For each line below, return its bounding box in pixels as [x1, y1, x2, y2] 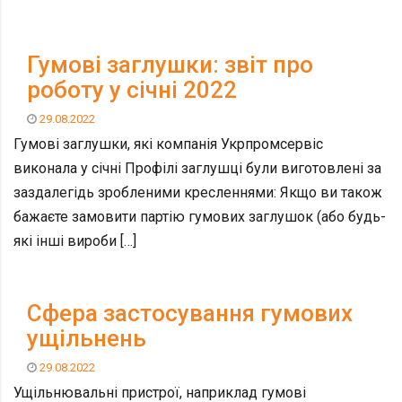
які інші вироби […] [13, 232, 136, 249]
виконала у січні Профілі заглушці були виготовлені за [13, 160, 381, 177]
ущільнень [27, 324, 146, 352]
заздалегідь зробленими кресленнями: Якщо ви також [13, 184, 382, 201]
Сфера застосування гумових [27, 299, 353, 327]
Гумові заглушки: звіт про [27, 51, 313, 78]
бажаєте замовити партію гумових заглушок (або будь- [13, 208, 386, 225]
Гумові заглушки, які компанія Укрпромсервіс [13, 135, 323, 153]
